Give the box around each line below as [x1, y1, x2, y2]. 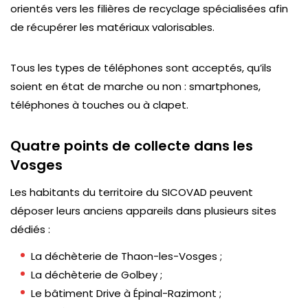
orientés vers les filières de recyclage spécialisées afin [10, 1, 288, 16]
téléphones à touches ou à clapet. [10, 98, 188, 112]
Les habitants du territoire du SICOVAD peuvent [10, 185, 253, 199]
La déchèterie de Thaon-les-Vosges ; [31, 249, 222, 263]
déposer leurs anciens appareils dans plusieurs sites [10, 203, 276, 218]
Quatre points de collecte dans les [10, 136, 253, 155]
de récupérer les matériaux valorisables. [10, 20, 214, 34]
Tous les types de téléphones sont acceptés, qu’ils [10, 60, 272, 75]
